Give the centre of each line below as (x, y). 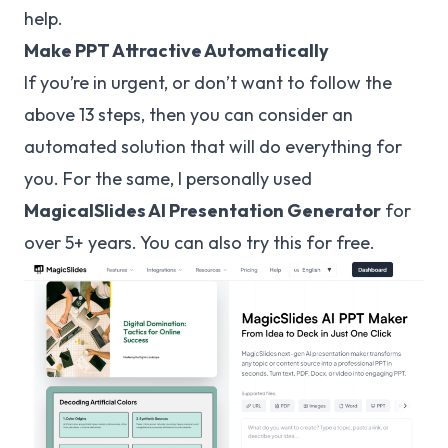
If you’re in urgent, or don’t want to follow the (208, 82)
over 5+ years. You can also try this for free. (199, 242)
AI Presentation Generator (264, 210)
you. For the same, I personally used (168, 178)
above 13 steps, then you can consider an (188, 114)
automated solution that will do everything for (213, 146)
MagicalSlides (86, 210)
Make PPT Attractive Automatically (176, 50)
